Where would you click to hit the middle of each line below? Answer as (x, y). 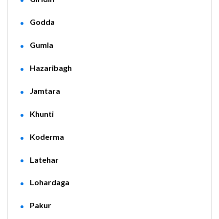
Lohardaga (49, 182)
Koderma (47, 136)
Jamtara (45, 90)
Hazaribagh (51, 68)
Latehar (44, 159)
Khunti (42, 113)
